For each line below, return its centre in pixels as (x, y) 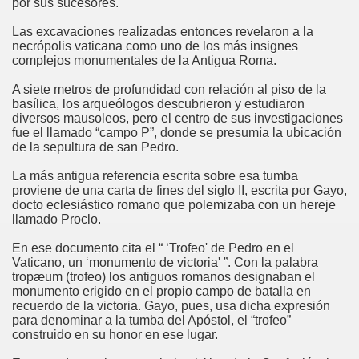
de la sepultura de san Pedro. (95, 147)
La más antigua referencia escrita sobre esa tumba (155, 176)
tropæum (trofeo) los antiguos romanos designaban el (163, 277)
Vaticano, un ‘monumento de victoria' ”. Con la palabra (165, 262)
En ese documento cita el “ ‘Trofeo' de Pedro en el (153, 248)
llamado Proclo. (56, 219)
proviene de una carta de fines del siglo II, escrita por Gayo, (179, 190)
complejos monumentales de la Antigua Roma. (144, 61)
